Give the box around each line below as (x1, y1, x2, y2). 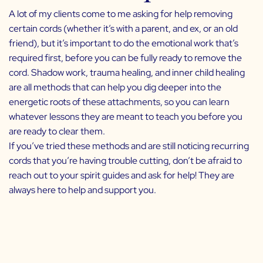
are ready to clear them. (9, 124, 107, 137)
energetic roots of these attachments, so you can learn (9, 95, 230, 108)
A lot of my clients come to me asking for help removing (9, 7, 232, 20)
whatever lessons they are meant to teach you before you (9, 110, 242, 123)
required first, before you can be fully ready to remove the (9, 51, 242, 64)
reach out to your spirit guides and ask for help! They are (9, 168, 234, 181)
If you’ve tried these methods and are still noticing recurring (9, 139, 249, 152)
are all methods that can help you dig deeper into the (9, 80, 221, 93)
